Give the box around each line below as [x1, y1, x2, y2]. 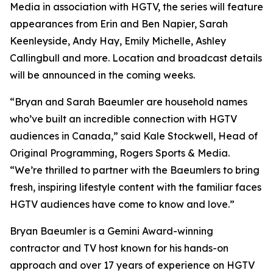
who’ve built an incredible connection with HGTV [10, 112, 237, 125]
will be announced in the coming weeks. [10, 68, 195, 81]
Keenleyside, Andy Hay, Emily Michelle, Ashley [10, 34, 226, 47]
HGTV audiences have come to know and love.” [10, 197, 237, 210]
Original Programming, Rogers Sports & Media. [10, 146, 230, 159]
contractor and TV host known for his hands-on [10, 241, 229, 254]
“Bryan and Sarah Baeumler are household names [10, 95, 247, 108]
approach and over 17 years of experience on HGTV [10, 258, 255, 271]
